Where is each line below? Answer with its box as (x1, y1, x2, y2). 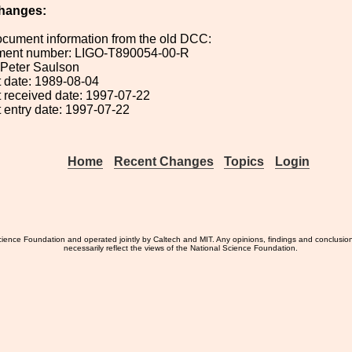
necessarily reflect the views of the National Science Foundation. (64, 244, 299, 252)
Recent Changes (113, 155, 214, 168)
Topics (224, 155, 265, 168)
